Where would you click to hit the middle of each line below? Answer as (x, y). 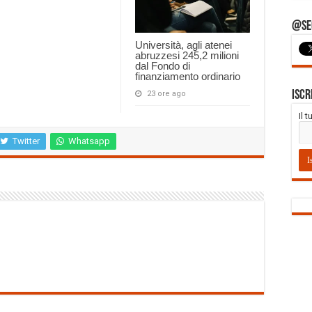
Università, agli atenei (184, 45)
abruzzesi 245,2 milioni (187, 56)
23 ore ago (166, 94)
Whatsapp (89, 141)
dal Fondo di (163, 66)
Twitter (26, 141)
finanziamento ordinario (188, 77)
